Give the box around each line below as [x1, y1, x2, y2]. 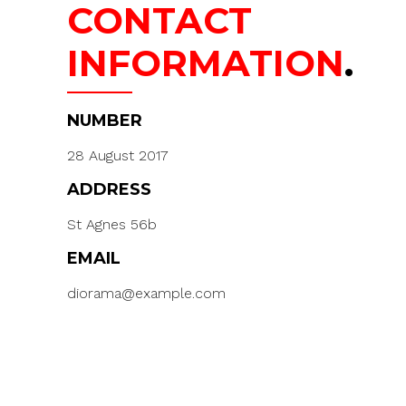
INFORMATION [67, 41, 344, 85]
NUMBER [67, 110, 142, 130]
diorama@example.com [67, 284, 226, 302]
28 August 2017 [67, 146, 169, 164]
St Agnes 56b [67, 215, 157, 233]
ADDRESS [67, 179, 151, 199]
